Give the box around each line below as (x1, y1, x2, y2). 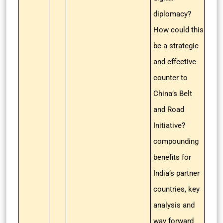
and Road (153, 105, 184, 114)
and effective (153, 57, 196, 66)
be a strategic (153, 41, 199, 50)
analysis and (153, 201, 195, 210)
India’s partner (153, 169, 200, 178)
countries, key (153, 185, 200, 194)
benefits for (153, 153, 191, 162)
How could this (153, 25, 204, 34)
